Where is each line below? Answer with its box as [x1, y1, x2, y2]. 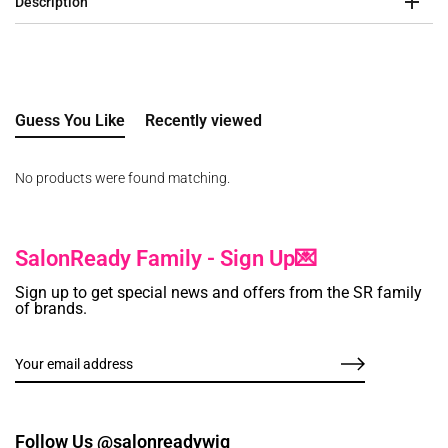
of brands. [15, 299, 87, 319]
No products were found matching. [15, 170, 230, 187]
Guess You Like [15, 111, 125, 131]
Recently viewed [145, 111, 262, 131]
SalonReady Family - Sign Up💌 [15, 246, 317, 272]
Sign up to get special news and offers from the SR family [15, 283, 422, 303]
